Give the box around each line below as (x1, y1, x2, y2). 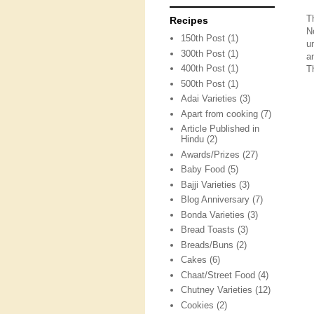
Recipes (170, 15, 208, 26)
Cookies (181, 299, 214, 310)
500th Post (181, 78, 226, 89)
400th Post (181, 63, 226, 74)
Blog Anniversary (181, 194, 250, 205)
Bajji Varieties (181, 179, 237, 190)
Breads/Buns (181, 239, 234, 250)
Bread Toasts (181, 224, 235, 235)
